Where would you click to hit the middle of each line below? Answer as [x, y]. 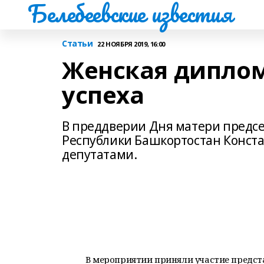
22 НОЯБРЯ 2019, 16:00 [131, 44]
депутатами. [100, 154]
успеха [103, 95]
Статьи [77, 43]
